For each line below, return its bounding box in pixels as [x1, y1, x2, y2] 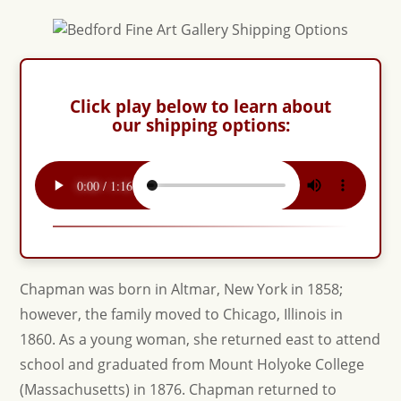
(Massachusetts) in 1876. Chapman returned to [20, 380, 337, 399]
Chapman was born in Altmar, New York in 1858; [20, 279, 344, 299]
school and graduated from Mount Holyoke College [20, 354, 365, 374]
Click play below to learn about [70, 94, 331, 118]
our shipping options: [111, 113, 290, 137]
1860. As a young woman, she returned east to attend [20, 329, 381, 349]
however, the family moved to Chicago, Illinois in [20, 304, 344, 324]
